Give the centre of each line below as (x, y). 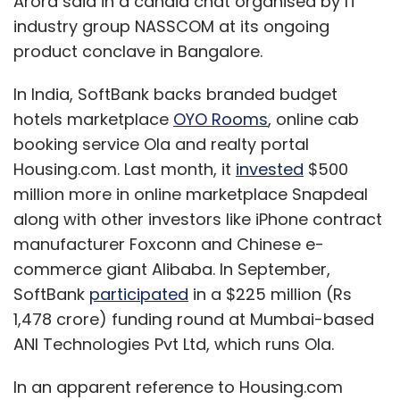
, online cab (313, 119)
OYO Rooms (221, 119)
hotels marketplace (93, 119)
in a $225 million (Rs (270, 294)
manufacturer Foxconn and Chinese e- (169, 244)
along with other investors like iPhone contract (198, 219)
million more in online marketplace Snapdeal (191, 194)
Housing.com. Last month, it (125, 169)
